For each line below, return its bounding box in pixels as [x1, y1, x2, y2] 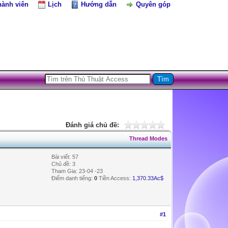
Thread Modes [129, 135, 168, 141]
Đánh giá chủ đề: [65, 121, 119, 129]
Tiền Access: [99, 175, 131, 181]
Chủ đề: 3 [51, 160, 76, 167]
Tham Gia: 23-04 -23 [51, 167, 103, 174]
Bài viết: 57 [51, 153, 79, 160]
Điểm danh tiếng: [51, 175, 95, 181]
